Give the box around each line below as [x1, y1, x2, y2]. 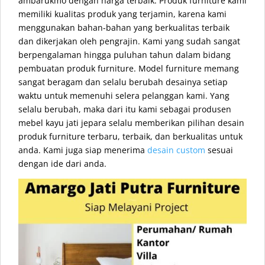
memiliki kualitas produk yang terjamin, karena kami [18, 8, 227, 20]
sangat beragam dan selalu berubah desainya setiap [18, 76, 228, 88]
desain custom [147, 144, 205, 156]
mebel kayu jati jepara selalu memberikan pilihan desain [18, 117, 244, 128]
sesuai [205, 144, 233, 156]
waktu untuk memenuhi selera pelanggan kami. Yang [18, 90, 230, 101]
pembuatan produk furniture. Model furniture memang [18, 63, 239, 74]
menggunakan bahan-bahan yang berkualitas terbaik [18, 22, 230, 33]
